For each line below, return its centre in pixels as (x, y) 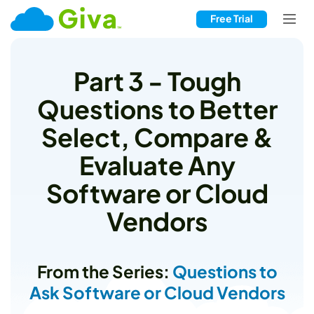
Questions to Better (157, 109)
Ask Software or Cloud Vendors (157, 292)
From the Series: (104, 271)
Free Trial (231, 18)
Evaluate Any (157, 165)
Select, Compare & (157, 137)
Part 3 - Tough (157, 81)
